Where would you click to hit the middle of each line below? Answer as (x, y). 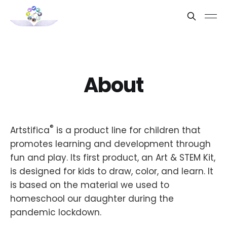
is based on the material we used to (90, 185)
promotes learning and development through (110, 144)
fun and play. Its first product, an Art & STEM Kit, (113, 157)
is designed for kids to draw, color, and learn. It (112, 171)
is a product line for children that (127, 130)
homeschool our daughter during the (92, 198)
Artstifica (30, 130)
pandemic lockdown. (56, 212)
